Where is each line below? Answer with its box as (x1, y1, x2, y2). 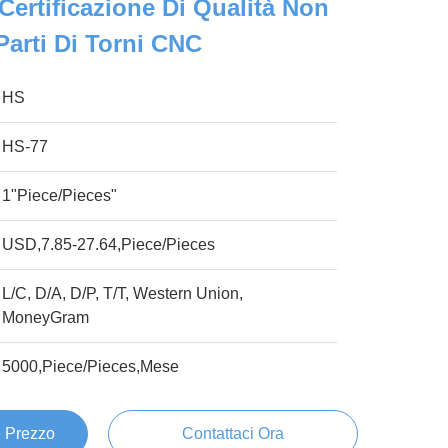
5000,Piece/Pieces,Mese (2, 358, 180, 375)
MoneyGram (2, 309, 90, 326)
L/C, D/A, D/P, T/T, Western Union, (2, 285, 244, 302)
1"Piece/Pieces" (2, 187, 118, 204)
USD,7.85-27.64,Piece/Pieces (2, 236, 216, 253)
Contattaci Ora (181, 425, 284, 442)
